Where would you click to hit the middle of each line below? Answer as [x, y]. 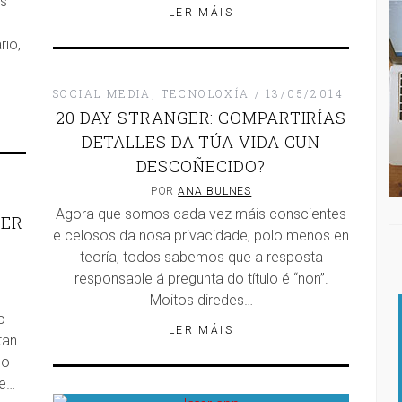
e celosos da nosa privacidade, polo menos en [201, 236]
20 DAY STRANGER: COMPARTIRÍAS [201, 118]
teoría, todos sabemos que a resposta [201, 257]
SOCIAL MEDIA [102, 93]
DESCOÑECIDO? [201, 166]
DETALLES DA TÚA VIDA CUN [201, 142]
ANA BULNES [215, 191]
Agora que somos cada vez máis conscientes [201, 214]
